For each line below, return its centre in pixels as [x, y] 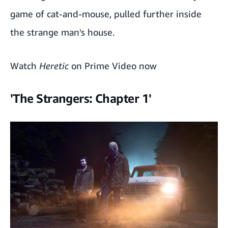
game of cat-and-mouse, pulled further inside [106, 13]
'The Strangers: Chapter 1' [81, 98]
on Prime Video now [113, 65]
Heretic [54, 65]
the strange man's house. [62, 32]
